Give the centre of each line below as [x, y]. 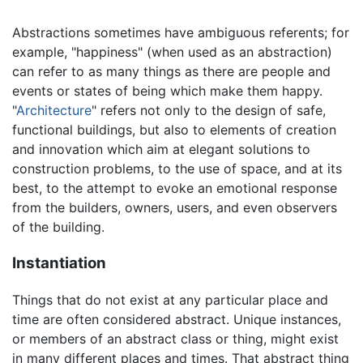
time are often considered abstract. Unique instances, [177, 319]
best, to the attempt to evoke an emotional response [175, 188]
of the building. [58, 227]
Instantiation [59, 263]
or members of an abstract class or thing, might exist [175, 338]
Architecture [54, 111]
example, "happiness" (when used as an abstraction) [172, 52]
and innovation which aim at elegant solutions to [161, 149]
